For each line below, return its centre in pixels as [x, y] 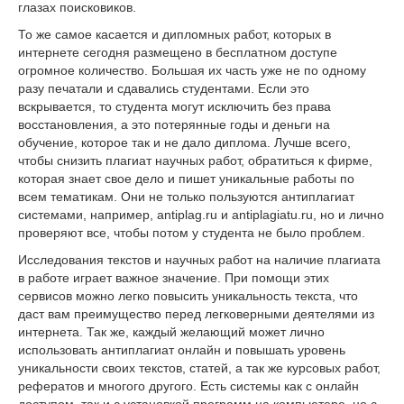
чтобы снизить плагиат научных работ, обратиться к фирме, [195, 160]
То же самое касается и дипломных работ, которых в [174, 34]
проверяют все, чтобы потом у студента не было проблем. [192, 232]
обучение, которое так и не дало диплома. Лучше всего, [184, 142]
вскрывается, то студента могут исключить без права [174, 106]
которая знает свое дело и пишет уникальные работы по [186, 178]
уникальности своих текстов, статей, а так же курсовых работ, [199, 367]
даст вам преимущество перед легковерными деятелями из [196, 313]
